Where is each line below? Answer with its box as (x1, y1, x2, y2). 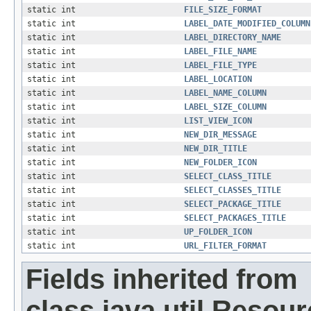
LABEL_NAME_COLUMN (184, 88, 267, 99)
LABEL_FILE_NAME (184, 47, 257, 57)
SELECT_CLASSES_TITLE (184, 185, 281, 196)
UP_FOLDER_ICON (184, 227, 252, 237)
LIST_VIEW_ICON (184, 116, 252, 126)
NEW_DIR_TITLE (184, 144, 247, 154)
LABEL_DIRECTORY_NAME (184, 33, 281, 43)
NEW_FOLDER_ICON (184, 158, 257, 168)
